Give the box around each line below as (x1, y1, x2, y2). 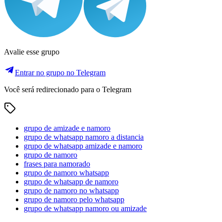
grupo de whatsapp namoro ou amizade (24, 204, 147, 213)
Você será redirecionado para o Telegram (4, 85, 131, 94)
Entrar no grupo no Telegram (15, 68, 106, 77)
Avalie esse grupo (4, 48, 59, 56)
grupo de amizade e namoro (24, 124, 111, 133)
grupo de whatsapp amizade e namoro (24, 142, 142, 151)
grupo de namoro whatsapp (24, 168, 109, 177)
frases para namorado (24, 160, 90, 168)
